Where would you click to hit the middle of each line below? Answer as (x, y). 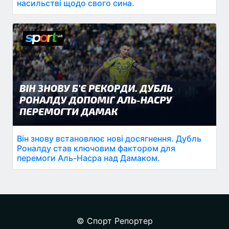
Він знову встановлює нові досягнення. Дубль (109, 138)
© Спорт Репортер (114, 221)
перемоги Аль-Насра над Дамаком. (88, 158)
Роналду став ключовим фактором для (96, 148)
